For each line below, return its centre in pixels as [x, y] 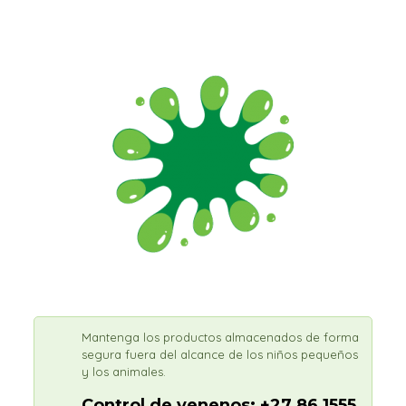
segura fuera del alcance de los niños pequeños [219, 354]
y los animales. [123, 372]
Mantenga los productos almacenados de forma [220, 337]
